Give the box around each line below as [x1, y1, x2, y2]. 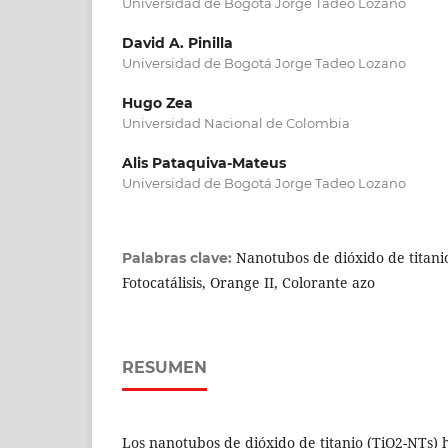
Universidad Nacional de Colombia [122, 114, 350, 131]
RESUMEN [122, 357, 207, 377]
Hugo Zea [122, 93, 193, 112]
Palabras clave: [122, 248, 236, 267]
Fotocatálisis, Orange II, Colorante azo [122, 272, 375, 292]
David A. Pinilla [122, 33, 233, 52]
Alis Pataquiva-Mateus [122, 153, 286, 172]
